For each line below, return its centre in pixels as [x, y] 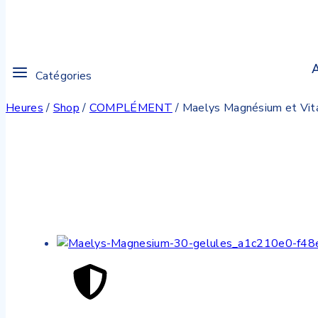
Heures [24, 108]
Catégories [64, 76]
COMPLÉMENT [131, 108]
